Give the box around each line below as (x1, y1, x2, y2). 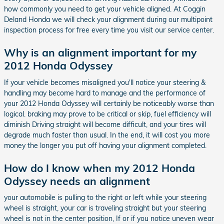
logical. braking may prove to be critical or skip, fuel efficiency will (4, 109, 211, 118)
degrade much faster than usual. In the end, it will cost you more (4, 130, 210, 139)
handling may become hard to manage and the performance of (4, 88, 205, 97)
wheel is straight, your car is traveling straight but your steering (4, 203, 206, 212)
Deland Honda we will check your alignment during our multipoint (4, 15, 212, 24)
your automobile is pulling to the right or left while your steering (4, 193, 206, 202)
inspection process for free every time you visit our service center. (4, 25, 214, 34)
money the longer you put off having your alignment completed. (4, 140, 206, 150)
